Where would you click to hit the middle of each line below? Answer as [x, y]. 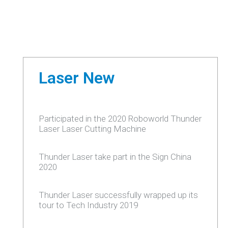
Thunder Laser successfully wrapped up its [118, 195]
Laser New [76, 78]
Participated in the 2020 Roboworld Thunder [120, 119]
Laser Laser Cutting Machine [92, 129]
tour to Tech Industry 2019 [88, 205]
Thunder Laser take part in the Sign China [115, 157]
